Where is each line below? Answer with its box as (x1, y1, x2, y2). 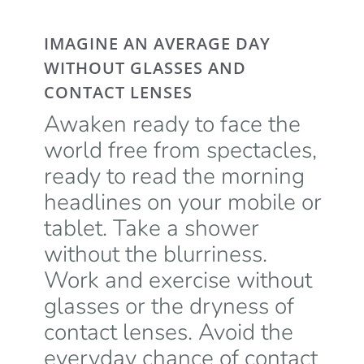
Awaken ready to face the (43, 108, 301, 140)
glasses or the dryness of (43, 290, 294, 322)
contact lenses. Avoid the (43, 316, 293, 348)
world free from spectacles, (43, 134, 317, 166)
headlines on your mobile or (43, 186, 322, 218)
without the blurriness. (43, 238, 267, 270)
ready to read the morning (43, 160, 305, 192)
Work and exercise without (43, 264, 312, 296)
